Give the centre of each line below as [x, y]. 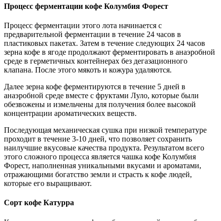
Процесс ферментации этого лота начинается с [83, 26]
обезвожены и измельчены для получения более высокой [100, 105]
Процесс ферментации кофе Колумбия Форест [86, 6]
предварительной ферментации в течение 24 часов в [92, 35]
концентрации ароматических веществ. [70, 113]
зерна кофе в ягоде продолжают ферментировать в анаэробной [110, 52]
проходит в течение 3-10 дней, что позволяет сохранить [98, 139]
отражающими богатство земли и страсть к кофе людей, [98, 175]
